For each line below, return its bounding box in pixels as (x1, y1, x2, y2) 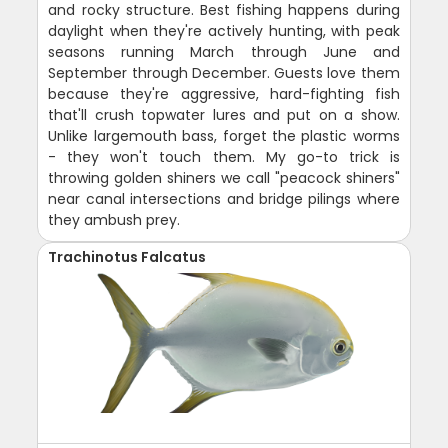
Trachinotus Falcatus (48, 247, 207, 268)
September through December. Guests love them (48, 63, 400, 84)
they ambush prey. (48, 210, 181, 231)
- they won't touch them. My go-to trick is (48, 147, 400, 168)
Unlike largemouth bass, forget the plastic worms (48, 126, 400, 147)
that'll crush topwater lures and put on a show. (48, 105, 400, 126)
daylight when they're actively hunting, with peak (48, 21, 400, 42)
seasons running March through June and (48, 42, 400, 63)
